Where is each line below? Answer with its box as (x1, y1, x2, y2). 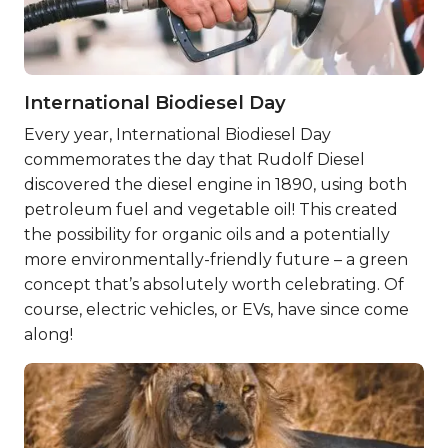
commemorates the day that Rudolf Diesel (24, 150, 365, 169)
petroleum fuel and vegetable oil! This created (24, 200, 398, 219)
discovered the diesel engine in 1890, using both (24, 175, 407, 194)
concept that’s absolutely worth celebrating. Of (24, 275, 404, 294)
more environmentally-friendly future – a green (24, 250, 408, 269)
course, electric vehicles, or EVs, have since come (24, 300, 409, 319)
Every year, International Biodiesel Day (24, 125, 331, 144)
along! (24, 325, 77, 344)
